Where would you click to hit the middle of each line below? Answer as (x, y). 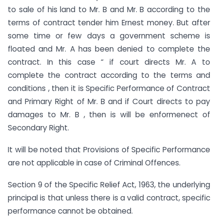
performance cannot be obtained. (70, 211)
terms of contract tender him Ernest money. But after (109, 23)
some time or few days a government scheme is (109, 36)
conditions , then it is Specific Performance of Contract (109, 88)
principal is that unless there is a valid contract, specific (109, 198)
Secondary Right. (38, 128)
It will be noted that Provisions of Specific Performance (109, 149)
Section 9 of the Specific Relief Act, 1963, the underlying (109, 184)
